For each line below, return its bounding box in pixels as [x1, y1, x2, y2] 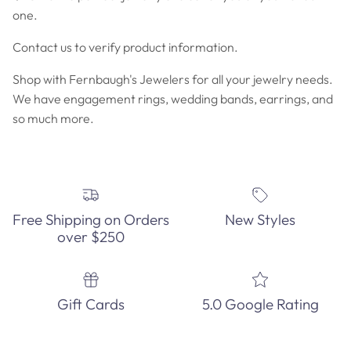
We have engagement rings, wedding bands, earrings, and [13, 91, 333, 107]
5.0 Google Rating [201, 294, 319, 313]
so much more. [13, 110, 94, 127]
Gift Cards [57, 294, 125, 313]
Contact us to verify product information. [13, 39, 238, 56]
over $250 [57, 226, 125, 246]
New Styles [225, 209, 295, 229]
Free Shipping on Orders [13, 209, 169, 229]
